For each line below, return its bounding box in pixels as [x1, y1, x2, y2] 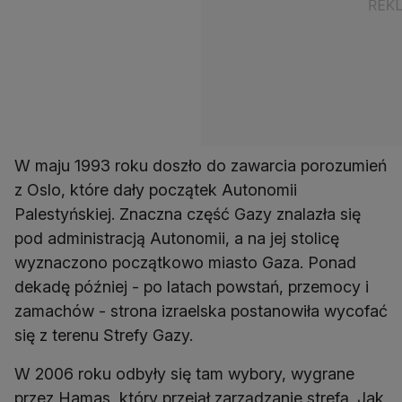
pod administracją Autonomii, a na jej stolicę [14, 228, 339, 248]
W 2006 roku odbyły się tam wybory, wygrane [14, 363, 354, 383]
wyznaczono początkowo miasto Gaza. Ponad [14, 252, 356, 272]
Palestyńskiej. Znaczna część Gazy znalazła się [14, 204, 361, 223]
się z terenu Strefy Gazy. [14, 325, 193, 345]
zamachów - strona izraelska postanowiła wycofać [14, 301, 388, 320]
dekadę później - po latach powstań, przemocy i [14, 276, 369, 296]
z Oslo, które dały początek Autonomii [14, 179, 297, 199]
